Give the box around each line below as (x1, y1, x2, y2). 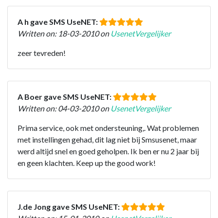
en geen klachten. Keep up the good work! (18, 158, 156, 167)
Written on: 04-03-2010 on (18, 103, 110, 113)
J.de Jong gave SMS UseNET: (18, 201, 121, 211)
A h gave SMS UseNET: (18, 17, 99, 26)
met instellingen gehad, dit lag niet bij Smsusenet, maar (18, 134, 197, 144)
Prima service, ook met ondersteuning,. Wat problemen (18, 123, 199, 132)
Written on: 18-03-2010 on (18, 28, 110, 38)
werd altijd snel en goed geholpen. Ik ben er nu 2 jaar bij (18, 146, 199, 156)
